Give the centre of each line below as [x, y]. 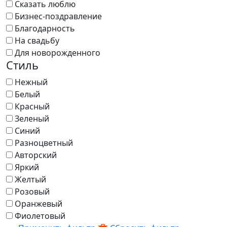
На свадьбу [37, 41]
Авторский [36, 155]
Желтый [30, 179]
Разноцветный [44, 143]
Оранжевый [39, 204]
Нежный [31, 82]
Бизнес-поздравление [58, 16]
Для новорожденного [58, 53]
